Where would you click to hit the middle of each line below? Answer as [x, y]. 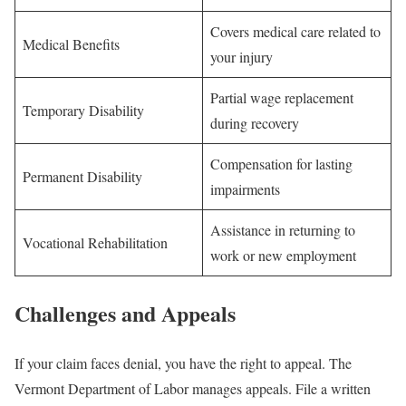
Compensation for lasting [281, 164]
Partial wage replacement [282, 98]
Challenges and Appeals [125, 314]
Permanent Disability [82, 177]
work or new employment [283, 256]
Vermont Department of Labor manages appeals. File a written [193, 389]
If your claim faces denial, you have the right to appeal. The [183, 363]
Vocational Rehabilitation [95, 243]
